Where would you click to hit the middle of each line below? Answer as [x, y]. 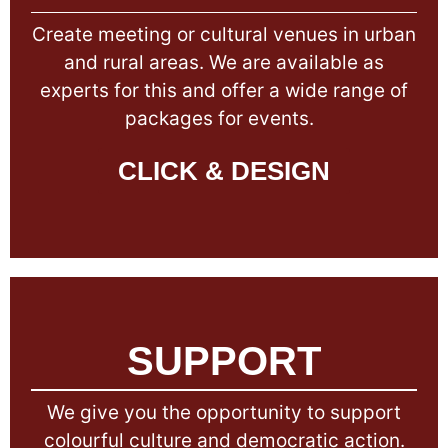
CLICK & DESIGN [224, 170]
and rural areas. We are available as [224, 63]
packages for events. [224, 119]
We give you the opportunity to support [224, 412]
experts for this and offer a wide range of [224, 91]
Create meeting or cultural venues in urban [224, 35]
